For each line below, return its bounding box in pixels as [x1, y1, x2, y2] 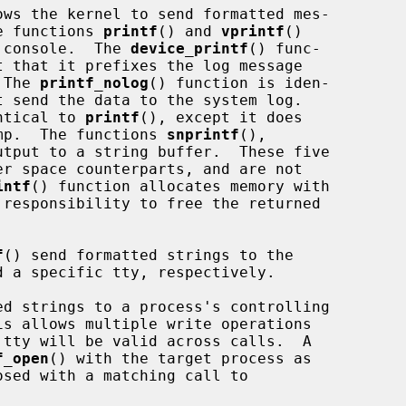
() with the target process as [49, 349, 312, 367]
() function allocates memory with [31, 177, 330, 195]
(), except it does [140, 108, 303, 126]
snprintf [167, 125, 239, 143]
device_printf [130, 39, 248, 57]
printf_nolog [40, 73, 149, 92]
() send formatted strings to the [4, 246, 294, 264]
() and [158, 22, 221, 40]
